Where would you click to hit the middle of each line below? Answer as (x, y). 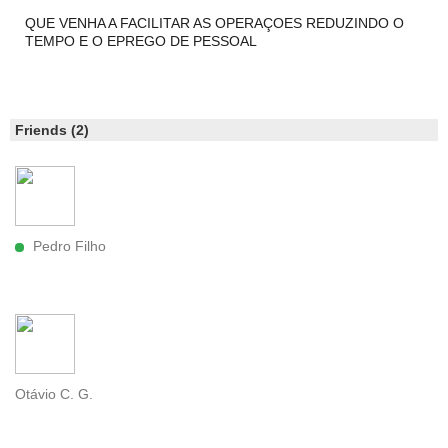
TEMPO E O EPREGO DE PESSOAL (141, 41)
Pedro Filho (70, 246)
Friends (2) (52, 130)
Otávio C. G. (54, 394)
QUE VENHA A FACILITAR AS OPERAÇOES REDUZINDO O (214, 23)
